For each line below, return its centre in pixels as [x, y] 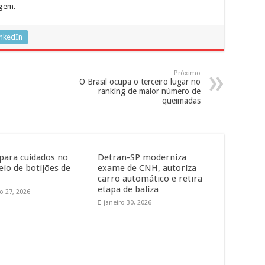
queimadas [181, 101]
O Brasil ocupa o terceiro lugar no [140, 82]
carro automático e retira [150, 179]
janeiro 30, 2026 [127, 203]
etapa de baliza [128, 189]
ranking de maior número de [149, 91]
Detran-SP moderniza [142, 157]
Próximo [187, 73]
